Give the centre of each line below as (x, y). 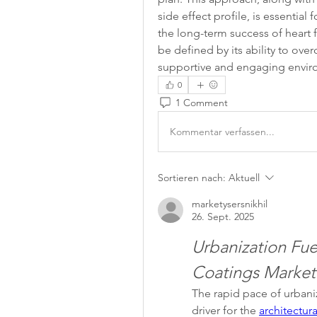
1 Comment (202, 102)
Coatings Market (254, 272)
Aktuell (244, 178)
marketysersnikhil (230, 204)
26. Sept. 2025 (223, 217)
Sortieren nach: (192, 178)
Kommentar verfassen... (222, 131)
